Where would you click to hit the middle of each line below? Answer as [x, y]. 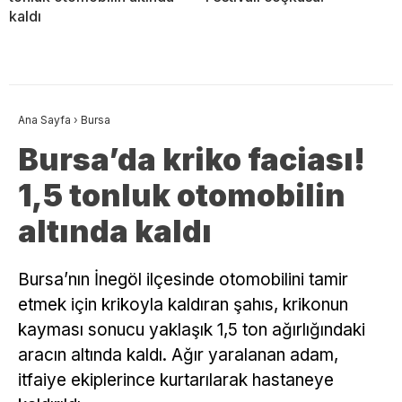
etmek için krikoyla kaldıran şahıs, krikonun [183, 305]
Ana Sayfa [44, 120]
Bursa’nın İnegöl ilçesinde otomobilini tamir [183, 280]
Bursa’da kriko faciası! [192, 160]
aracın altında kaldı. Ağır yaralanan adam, [178, 355]
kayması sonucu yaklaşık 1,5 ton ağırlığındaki [192, 330]
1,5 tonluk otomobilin [182, 196]
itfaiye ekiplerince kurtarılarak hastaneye [176, 380]
